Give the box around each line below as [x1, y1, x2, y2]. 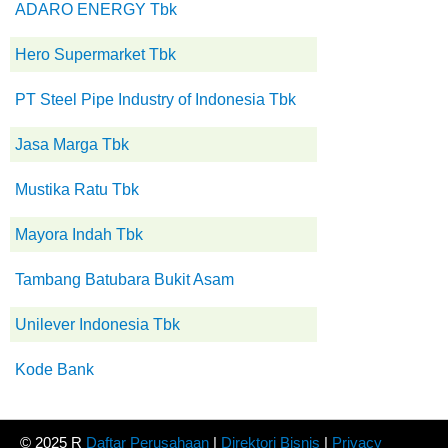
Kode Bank [15, 360, 94, 378]
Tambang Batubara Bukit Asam [15, 270, 234, 288]
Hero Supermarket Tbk [15, 45, 176, 63]
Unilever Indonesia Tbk [15, 315, 180, 333]
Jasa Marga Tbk [15, 135, 129, 153]
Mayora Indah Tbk [15, 225, 143, 243]
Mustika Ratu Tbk [15, 180, 139, 198]
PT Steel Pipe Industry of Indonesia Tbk [15, 90, 296, 108]
